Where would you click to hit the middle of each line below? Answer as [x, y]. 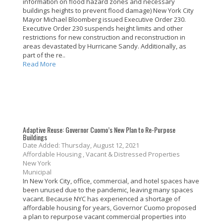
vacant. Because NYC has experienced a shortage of [102, 199]
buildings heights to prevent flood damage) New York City [108, 11]
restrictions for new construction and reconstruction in [104, 37]
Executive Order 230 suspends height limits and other [103, 28]
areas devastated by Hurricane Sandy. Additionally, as [105, 46]
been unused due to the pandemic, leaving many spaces [108, 190]
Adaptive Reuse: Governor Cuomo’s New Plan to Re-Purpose [99, 130]
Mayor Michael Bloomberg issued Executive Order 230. [104, 20]
